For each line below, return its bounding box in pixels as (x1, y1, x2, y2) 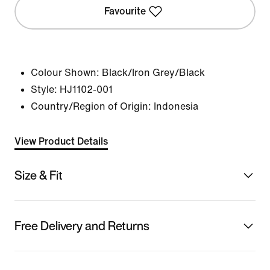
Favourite (104, 6, 146, 16)
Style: (31, 84, 57, 95)
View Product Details (14, 136, 108, 146)
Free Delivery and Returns (14, 216, 149, 234)
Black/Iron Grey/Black (102, 67, 205, 78)
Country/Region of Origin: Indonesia (31, 101, 198, 111)
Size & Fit (14, 166, 63, 184)
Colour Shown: (31, 67, 99, 78)
